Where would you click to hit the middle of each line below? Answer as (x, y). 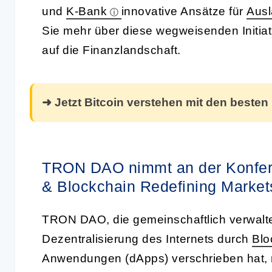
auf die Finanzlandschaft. (111, 50)
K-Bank (87, 11)
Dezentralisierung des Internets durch (147, 239)
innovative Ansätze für (184, 11)
